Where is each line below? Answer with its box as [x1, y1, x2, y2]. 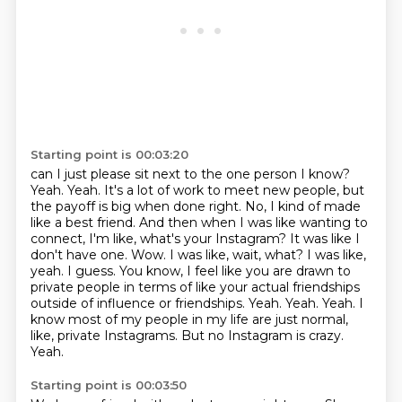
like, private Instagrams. [30, 328, 181, 344]
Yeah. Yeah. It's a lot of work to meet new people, [30, 182, 343, 198]
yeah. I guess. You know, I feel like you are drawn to [30, 263, 351, 279]
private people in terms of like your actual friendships [30, 279, 360, 295]
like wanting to [275, 214, 368, 231]
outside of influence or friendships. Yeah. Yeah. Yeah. [30, 295, 359, 311]
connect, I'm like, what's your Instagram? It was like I [30, 231, 360, 247]
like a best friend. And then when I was [30, 214, 275, 231]
